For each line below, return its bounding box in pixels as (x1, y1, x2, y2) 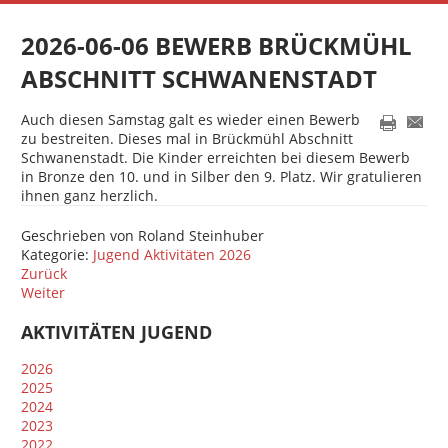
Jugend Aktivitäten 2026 (93, 244, 252, 264)
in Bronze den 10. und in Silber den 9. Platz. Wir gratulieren (21, 166, 423, 186)
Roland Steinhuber (138, 225, 265, 245)
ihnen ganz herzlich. (21, 185, 159, 205)
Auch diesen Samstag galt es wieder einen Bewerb (21, 109, 361, 129)
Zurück (21, 263, 68, 283)
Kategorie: (21, 244, 94, 264)
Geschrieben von (21, 225, 139, 245)
